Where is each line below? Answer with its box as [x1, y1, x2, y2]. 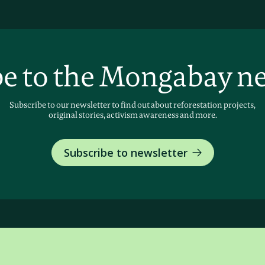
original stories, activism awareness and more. [48, 109, 217, 120]
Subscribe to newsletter [63, 146, 188, 160]
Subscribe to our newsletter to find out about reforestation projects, [9, 99, 256, 110]
